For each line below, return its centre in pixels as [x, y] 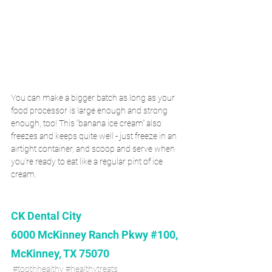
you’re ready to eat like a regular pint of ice [88, 162]
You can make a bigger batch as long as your [94, 98]
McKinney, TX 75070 [60, 254]
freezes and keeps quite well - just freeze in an [95, 136]
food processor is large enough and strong [90, 111]
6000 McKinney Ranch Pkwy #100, [96, 235]
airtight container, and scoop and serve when [94, 149]
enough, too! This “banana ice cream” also [87, 124]
